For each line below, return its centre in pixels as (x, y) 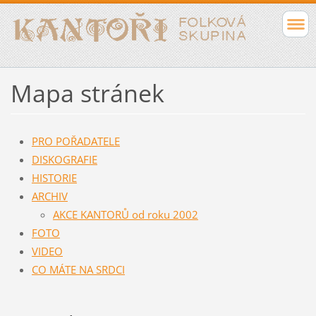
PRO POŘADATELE (75, 141)
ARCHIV (49, 196)
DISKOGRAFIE (64, 159)
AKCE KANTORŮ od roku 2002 (125, 214)
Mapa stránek (87, 93)
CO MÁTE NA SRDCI (78, 269)
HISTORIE (54, 178)
